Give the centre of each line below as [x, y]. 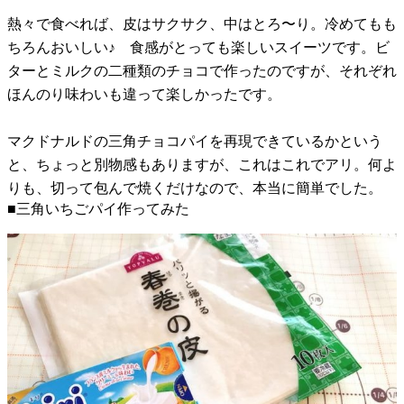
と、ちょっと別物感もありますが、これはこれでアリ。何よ [202, 164]
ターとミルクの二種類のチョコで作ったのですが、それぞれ [202, 70]
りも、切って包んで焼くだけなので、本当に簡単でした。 [195, 188]
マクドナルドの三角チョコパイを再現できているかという [195, 141]
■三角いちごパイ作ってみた [98, 208]
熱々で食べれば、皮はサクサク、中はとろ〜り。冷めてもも [202, 23]
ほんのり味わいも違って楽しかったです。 [144, 94]
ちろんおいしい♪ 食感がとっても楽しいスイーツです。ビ [198, 47]
